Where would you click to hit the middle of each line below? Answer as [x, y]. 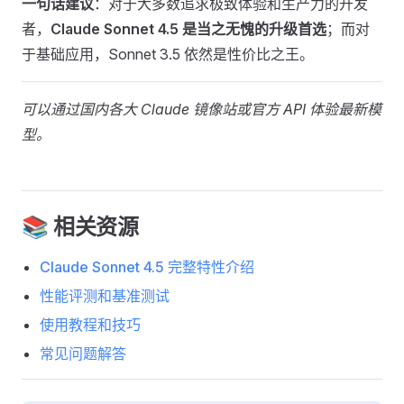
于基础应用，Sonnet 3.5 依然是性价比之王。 [168, 54]
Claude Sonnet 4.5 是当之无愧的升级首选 [188, 29]
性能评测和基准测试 [105, 296]
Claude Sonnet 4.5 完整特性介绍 [147, 267]
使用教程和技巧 [90, 325]
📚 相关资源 [80, 227]
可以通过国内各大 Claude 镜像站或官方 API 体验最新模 [202, 109]
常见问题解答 [83, 353]
